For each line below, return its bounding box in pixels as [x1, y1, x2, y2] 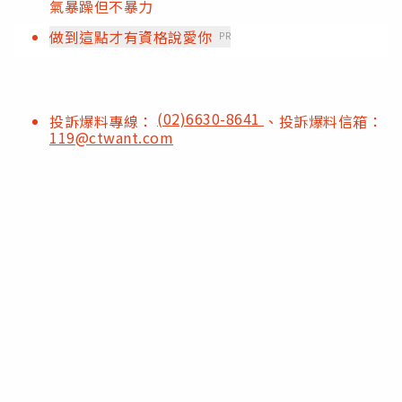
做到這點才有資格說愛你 [49, 25, 213, 48]
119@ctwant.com [49, 126, 173, 148]
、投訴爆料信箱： [264, 109, 382, 132]
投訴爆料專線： [49, 109, 157, 132]
